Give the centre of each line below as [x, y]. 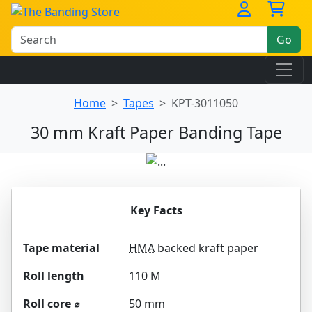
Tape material [61, 248]
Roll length [54, 276]
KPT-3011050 [205, 103]
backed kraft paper [206, 248]
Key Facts [156, 210]
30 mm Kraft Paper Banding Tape [156, 132]
